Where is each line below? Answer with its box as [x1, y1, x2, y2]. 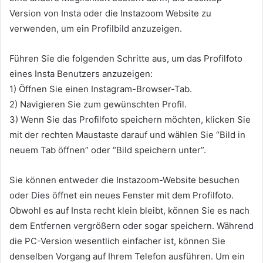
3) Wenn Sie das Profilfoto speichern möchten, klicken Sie [9, 114, 251, 125]
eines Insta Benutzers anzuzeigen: [9, 68, 153, 79]
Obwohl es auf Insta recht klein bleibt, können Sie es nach [9, 205, 249, 216]
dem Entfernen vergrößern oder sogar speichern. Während [9, 220, 254, 231]
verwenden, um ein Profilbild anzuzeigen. [9, 23, 182, 34]
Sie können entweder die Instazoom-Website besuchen [9, 174, 240, 186]
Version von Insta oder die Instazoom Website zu [9, 8, 211, 19]
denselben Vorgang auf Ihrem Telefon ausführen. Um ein [9, 251, 245, 262]
